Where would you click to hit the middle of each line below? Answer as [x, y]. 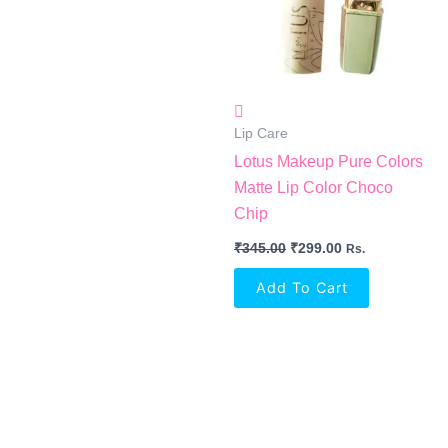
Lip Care [261, 134]
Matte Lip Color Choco [313, 187]
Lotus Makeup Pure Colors [328, 161]
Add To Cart [301, 288]
